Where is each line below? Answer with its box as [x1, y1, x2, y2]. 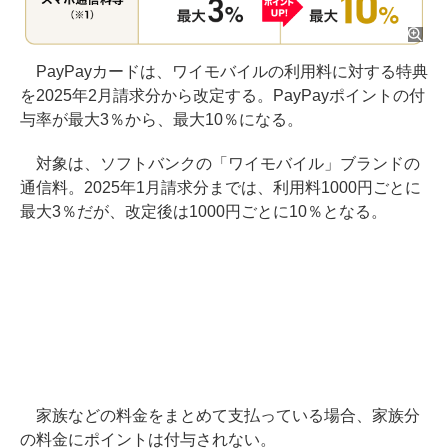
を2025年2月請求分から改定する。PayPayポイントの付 [20, 86, 425, 104]
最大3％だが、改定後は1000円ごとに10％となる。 [20, 202, 387, 220]
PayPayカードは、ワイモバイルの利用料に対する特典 [20, 62, 428, 80]
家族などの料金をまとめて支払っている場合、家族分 [20, 406, 420, 424]
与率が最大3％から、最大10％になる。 [20, 110, 303, 128]
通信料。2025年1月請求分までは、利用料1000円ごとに [20, 178, 421, 196]
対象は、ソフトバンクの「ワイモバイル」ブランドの [20, 154, 420, 172]
